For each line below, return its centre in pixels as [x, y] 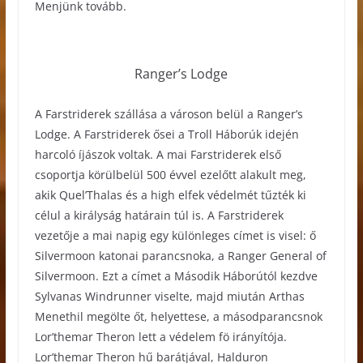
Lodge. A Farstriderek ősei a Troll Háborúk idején [167, 134]
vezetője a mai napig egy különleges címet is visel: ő [175, 235]
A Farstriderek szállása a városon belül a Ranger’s [169, 113]
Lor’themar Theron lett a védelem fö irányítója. [160, 336]
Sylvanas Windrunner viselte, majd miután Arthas [169, 296]
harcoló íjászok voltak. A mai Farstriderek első [158, 154]
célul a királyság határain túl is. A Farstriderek [159, 215]
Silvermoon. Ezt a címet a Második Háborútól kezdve [176, 275]
